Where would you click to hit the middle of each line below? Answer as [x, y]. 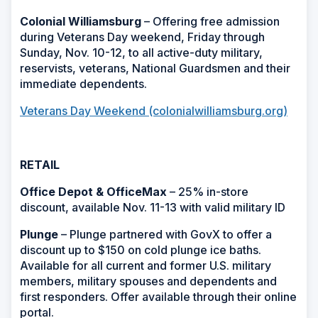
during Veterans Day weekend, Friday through [142, 37]
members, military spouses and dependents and [148, 281]
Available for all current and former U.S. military [146, 265]
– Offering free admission [210, 21]
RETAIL [40, 164]
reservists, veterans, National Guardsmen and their [155, 68]
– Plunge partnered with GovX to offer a [165, 234]
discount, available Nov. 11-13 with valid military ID [153, 207]
